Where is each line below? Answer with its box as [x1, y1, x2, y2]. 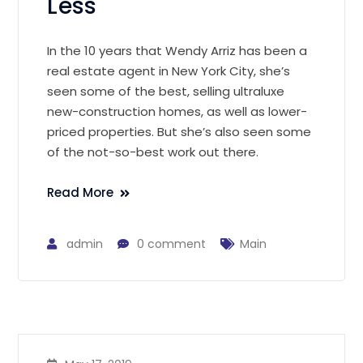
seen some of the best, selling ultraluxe [47, 82, 285, 100]
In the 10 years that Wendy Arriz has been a [47, 41, 308, 59]
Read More [47, 183, 114, 201]
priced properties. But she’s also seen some [47, 122, 312, 140]
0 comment [137, 235, 207, 252]
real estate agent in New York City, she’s [47, 62, 291, 79]
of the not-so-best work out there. [47, 143, 259, 160]
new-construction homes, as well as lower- [47, 102, 308, 120]
